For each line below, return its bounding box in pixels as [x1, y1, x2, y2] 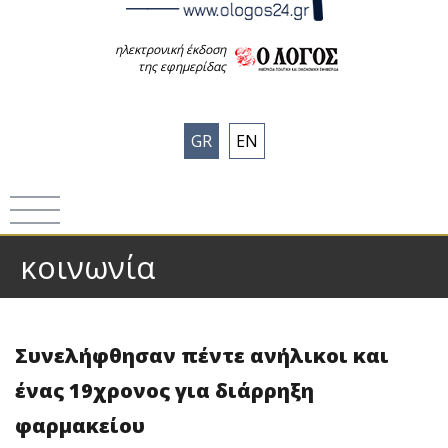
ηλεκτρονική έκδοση [115, 41, 226, 58]
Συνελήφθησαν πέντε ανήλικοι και [15, 342, 389, 369]
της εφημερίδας [138, 58, 226, 75]
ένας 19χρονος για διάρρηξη [15, 377, 314, 404]
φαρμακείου [15, 412, 145, 439]
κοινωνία [20, 246, 155, 288]
